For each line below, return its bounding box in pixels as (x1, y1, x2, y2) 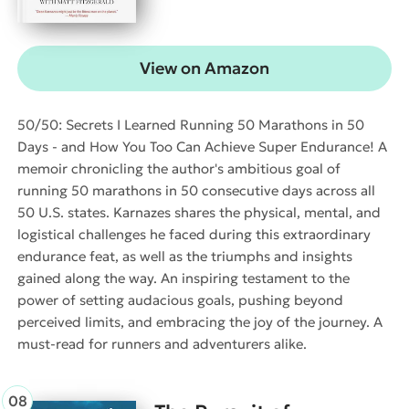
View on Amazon (140, 57, 269, 79)
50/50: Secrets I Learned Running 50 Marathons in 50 (17, 115, 364, 133)
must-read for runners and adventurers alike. (17, 334, 307, 352)
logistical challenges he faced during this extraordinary (17, 225, 371, 243)
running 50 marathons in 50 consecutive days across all (17, 181, 375, 199)
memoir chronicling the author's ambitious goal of (17, 159, 341, 177)
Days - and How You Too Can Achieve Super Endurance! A (17, 137, 387, 155)
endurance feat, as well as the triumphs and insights (17, 246, 352, 265)
